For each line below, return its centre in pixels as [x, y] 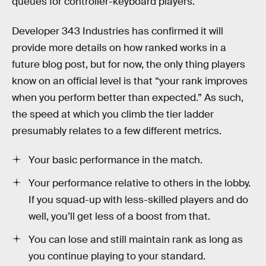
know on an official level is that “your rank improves [130, 81]
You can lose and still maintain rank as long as [136, 240]
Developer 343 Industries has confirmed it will [118, 31]
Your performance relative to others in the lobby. [140, 183]
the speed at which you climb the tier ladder [113, 114]
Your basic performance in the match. [115, 160]
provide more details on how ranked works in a [119, 47]
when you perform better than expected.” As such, [128, 97]
